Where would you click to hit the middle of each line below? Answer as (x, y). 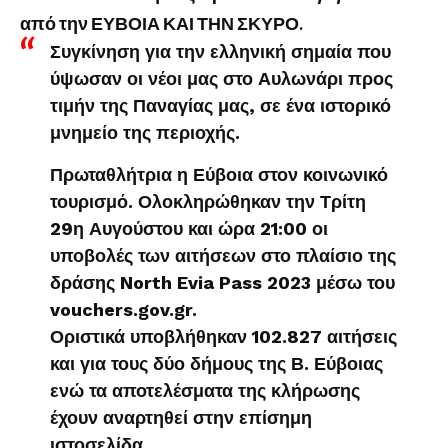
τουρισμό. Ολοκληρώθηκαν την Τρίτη (208, 201)
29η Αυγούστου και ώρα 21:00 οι (189, 228)
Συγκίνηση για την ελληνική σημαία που (220, 51)
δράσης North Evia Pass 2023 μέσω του (222, 282)
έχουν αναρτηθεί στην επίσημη (181, 417)
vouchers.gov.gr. (123, 309)
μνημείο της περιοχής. (145, 132)
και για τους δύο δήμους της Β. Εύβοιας (216, 363)
